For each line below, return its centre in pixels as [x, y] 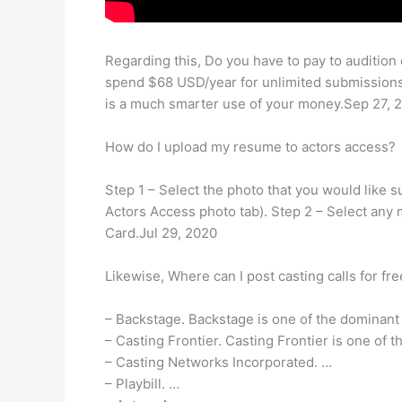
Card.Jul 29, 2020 [161, 233]
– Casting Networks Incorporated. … [218, 362]
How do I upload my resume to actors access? [250, 147]
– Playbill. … [142, 384]
